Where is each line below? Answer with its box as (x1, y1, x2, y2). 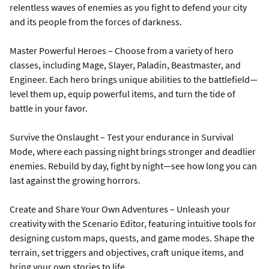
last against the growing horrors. (10, 174, 141, 186)
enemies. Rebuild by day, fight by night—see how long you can (10, 160, 257, 172)
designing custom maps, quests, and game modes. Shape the (10, 232, 255, 244)
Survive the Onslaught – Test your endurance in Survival (10, 131, 234, 143)
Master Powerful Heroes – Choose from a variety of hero (10, 44, 234, 56)
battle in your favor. (10, 102, 88, 114)
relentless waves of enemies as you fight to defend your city (10, 1, 247, 13)
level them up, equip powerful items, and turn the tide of (10, 88, 235, 100)
